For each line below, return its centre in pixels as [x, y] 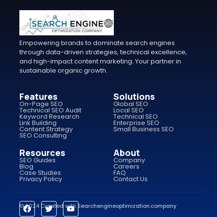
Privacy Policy [41, 179]
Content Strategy [46, 129]
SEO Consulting [43, 135]
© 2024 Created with [48, 206]
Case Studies [40, 172]
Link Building [38, 123]
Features [39, 96]
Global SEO [131, 104]
